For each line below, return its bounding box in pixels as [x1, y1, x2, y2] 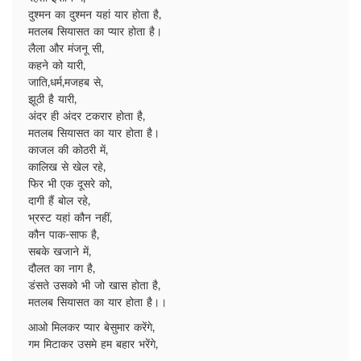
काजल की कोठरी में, [28, 145, 108, 156]
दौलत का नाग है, [28, 263, 95, 275]
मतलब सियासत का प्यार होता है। [28, 27, 162, 38]
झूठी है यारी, [28, 94, 77, 106]
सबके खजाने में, [28, 247, 91, 258]
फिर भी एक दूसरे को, [28, 179, 112, 190]
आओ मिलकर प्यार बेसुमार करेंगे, [28, 322, 155, 334]
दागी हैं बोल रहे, [28, 196, 90, 207]
